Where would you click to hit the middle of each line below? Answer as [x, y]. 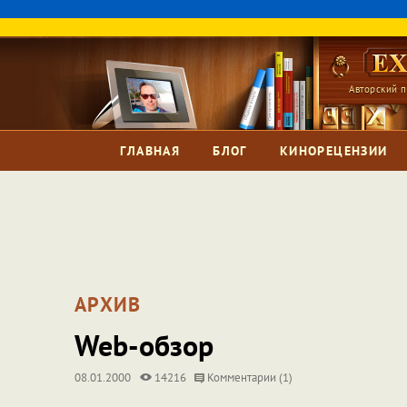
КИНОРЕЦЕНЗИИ [333, 151]
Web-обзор [144, 345]
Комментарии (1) [248, 377]
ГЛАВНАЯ [150, 151]
